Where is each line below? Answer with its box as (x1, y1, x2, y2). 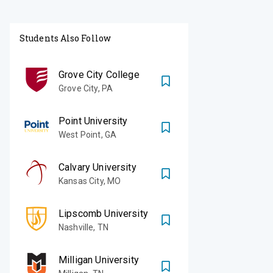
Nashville (58, 222, 94, 232)
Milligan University (58, 253, 139, 266)
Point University (58, 115, 128, 127)
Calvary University (58, 161, 136, 173)
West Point (58, 129, 101, 140)
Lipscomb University (58, 207, 148, 219)
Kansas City (58, 175, 104, 186)
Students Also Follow (19, 32, 111, 44)
